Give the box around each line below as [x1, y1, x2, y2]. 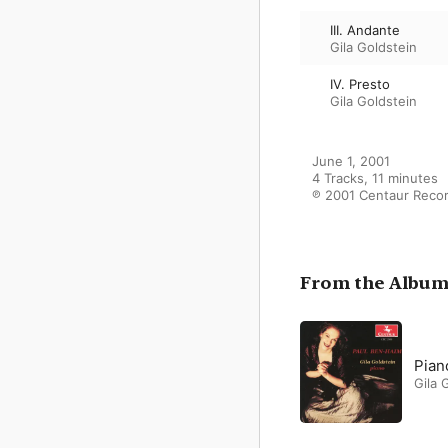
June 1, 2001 [312, 153, 390, 170]
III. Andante [330, 21, 400, 38]
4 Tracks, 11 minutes [312, 170, 438, 187]
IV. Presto [330, 75, 390, 92]
